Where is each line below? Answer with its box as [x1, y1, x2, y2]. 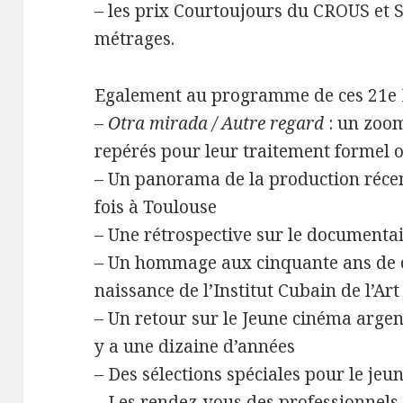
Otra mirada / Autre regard [108, 112, 325, 136]
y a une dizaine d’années [94, 335, 296, 359]
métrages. [94, 27, 175, 51]
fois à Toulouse [94, 195, 218, 219]
